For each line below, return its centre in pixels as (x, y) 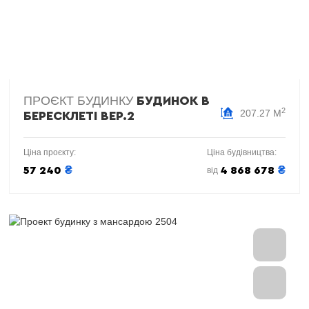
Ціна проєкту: (50, 152)
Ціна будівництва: (242, 152)
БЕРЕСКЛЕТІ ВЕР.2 (79, 116)
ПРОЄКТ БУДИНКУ (80, 101)
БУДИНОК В (173, 101)
